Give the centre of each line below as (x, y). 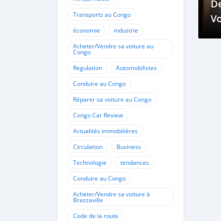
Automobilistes (136, 68)
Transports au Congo (102, 14)
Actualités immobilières (105, 131)
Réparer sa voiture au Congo (112, 99)
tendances (135, 162)
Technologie (90, 162)
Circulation (88, 147)
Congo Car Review (98, 115)
